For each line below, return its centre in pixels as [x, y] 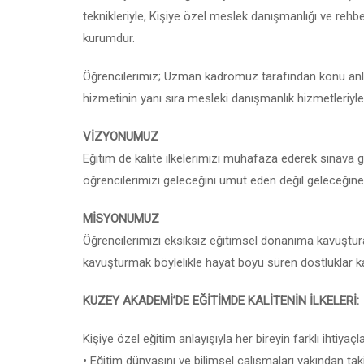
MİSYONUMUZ [121, 219]
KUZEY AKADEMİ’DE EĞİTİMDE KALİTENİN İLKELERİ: [221, 301]
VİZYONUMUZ [121, 136]
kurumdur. [109, 38]
